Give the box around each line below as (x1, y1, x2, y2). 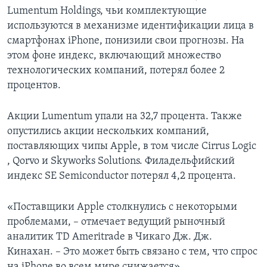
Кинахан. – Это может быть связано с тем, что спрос (7, 246, 257, 258)
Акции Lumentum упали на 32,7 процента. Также (7, 111, 242, 123)
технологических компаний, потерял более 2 (7, 65, 225, 77)
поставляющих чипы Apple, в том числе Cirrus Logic (7, 141, 256, 153)
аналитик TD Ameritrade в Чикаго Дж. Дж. (7, 231, 212, 243)
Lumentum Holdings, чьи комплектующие (7, 5, 207, 17)
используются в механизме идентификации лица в (7, 20, 254, 32)
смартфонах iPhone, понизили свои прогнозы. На (7, 35, 244, 47)
